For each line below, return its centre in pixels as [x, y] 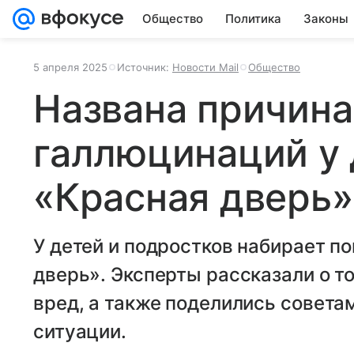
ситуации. [80, 331]
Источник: [145, 67]
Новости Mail [205, 67]
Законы [326, 19]
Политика [253, 19]
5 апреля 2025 [70, 67]
